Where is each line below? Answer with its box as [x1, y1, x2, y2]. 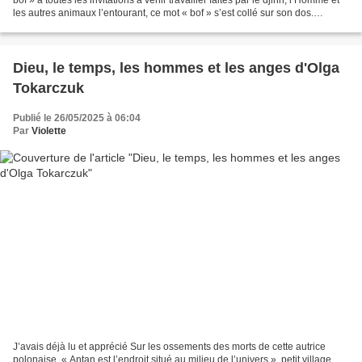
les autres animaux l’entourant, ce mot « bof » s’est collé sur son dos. [13, 6, 314, 19]
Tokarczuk [13, 79, 84, 96]
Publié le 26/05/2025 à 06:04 [13, 112, 141, 124]
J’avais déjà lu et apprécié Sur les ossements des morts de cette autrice [13, 341, 326, 353]
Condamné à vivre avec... [13, 19, 124, 32]
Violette [32, 124, 66, 137]
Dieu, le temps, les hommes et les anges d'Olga [13, 59, 339, 76]
